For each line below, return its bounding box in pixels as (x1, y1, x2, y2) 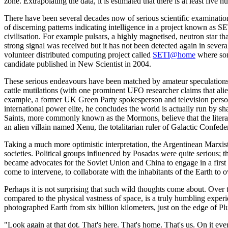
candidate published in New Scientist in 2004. (4, 60, 151, 69)
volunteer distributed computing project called (4, 50, 153, 60)
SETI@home (153, 50, 195, 60)
